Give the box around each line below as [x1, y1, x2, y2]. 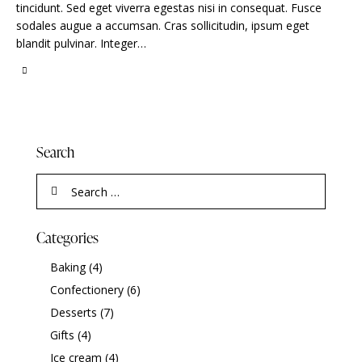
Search [36, 141, 74, 162]
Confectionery [49, 281, 124, 297]
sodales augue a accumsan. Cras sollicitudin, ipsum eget [16, 18, 309, 34]
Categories [36, 227, 99, 248]
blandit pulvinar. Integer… [16, 36, 146, 52]
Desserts [49, 304, 97, 320]
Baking [49, 259, 86, 275]
